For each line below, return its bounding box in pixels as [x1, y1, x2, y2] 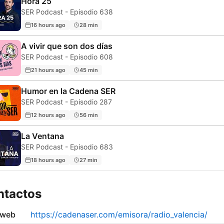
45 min [79, 66, 98, 73]
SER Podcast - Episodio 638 [21, 7, 113, 16]
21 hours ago [31, 66, 65, 73]
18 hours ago [31, 156, 65, 163]
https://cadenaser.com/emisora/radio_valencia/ [30, 209, 207, 220]
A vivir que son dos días [21, 41, 112, 51]
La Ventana [21, 131, 64, 141]
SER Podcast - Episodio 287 [21, 97, 112, 106]
